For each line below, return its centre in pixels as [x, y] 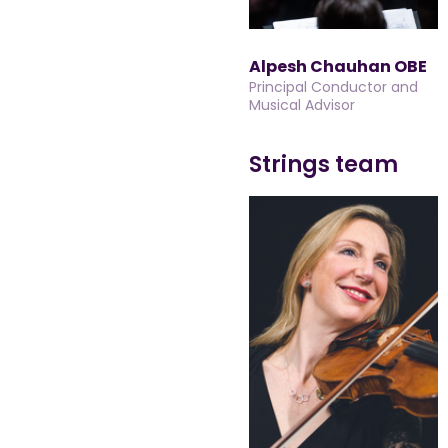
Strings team [323, 164]
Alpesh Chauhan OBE [338, 66]
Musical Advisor [302, 105]
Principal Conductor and [333, 87]
